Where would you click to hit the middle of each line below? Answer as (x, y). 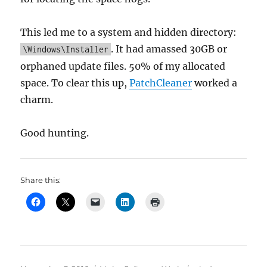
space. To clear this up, (75, 83)
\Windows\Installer (66, 49)
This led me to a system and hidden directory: (129, 32)
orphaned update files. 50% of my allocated (123, 66)
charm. (37, 100)
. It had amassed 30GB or (169, 49)
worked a (215, 83)
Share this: (41, 180)
